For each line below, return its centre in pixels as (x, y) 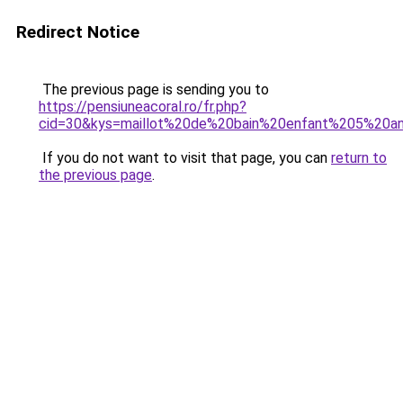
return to (359, 158)
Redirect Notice (78, 32)
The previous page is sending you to (154, 90)
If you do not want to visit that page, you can (185, 158)
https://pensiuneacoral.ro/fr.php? (143, 107)
